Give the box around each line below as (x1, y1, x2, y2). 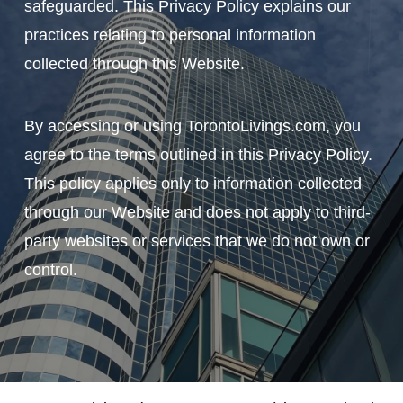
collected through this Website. (24, 55, 246, 74)
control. (24, 261, 78, 280)
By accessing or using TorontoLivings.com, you (24, 117, 362, 136)
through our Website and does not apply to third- (24, 203, 372, 222)
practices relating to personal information (24, 26, 317, 45)
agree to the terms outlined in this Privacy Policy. (24, 146, 373, 165)
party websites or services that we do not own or (24, 232, 371, 251)
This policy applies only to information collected (24, 175, 363, 193)
